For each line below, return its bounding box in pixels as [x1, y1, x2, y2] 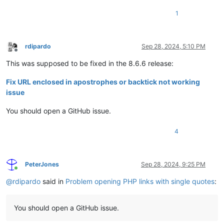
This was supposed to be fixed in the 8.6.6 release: [6, 59, 173, 68]
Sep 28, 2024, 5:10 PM [141, 42, 205, 50]
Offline [15, 49, 34, 57]
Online [15, 167, 33, 175]
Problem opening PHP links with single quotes [65, 177, 214, 186]
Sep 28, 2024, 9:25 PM [141, 160, 205, 168]
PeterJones [25, 160, 59, 168]
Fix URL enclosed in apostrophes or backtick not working [6, 77, 200, 86]
